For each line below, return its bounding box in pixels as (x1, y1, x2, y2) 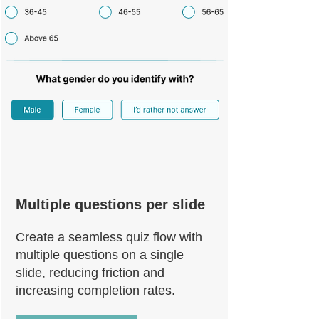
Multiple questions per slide (16, 197, 205, 212)
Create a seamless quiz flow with (16, 230, 202, 244)
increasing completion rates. (16, 283, 175, 298)
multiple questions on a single (16, 248, 184, 262)
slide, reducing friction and (16, 266, 164, 280)
